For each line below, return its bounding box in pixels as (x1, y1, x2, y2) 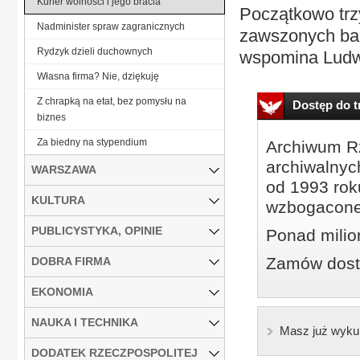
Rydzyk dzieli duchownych (37, 45, 153, 57)
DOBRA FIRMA (31, 254, 111, 268)
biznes (37, 111, 66, 123)
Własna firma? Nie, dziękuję (37, 70, 159, 82)
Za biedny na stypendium (37, 136, 147, 148)
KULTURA (31, 193, 85, 207)
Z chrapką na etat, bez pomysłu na (37, 95, 186, 107)
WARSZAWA (31, 162, 96, 176)
